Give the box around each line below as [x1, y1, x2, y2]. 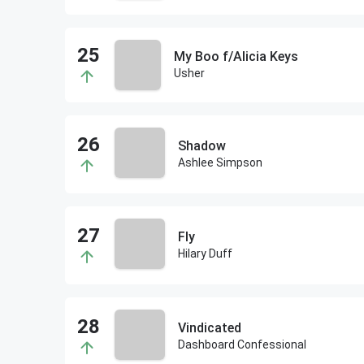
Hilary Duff [177, 247, 232, 260]
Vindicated [177, 320, 241, 336]
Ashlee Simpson [177, 156, 262, 169]
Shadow [177, 138, 226, 154]
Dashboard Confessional [177, 338, 306, 351]
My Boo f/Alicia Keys [173, 49, 298, 64]
